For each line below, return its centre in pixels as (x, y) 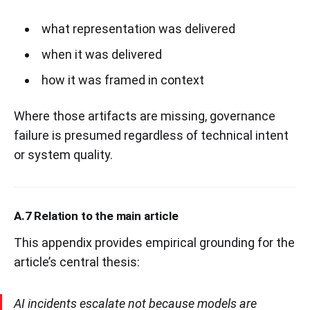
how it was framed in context (122, 80)
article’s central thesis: (77, 262)
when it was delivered (101, 54)
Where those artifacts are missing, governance (145, 116)
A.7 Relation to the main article (96, 216)
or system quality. (63, 154)
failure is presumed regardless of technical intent (151, 135)
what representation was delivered (138, 28)
